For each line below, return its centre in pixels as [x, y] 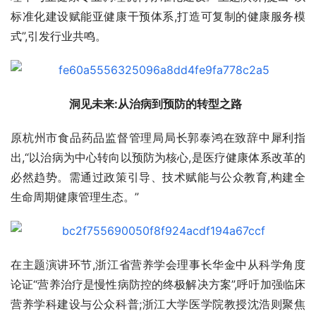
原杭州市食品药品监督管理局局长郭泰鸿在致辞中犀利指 [158, 138]
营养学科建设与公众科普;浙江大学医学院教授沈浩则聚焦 [158, 304]
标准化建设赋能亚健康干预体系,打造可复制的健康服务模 [158, 17]
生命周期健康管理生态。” [75, 197]
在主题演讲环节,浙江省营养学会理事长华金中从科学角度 [158, 265]
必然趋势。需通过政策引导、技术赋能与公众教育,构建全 [158, 177]
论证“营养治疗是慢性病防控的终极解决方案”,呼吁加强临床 [158, 285]
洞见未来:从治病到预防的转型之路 [158, 104]
